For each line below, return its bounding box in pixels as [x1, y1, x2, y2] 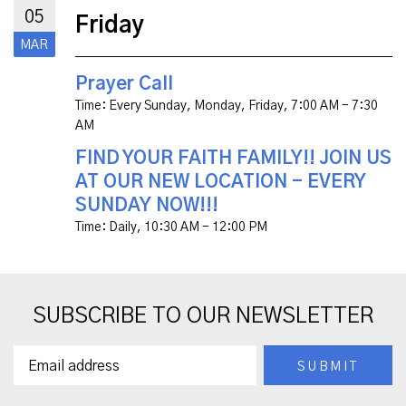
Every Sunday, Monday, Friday [109, 99, 284, 112]
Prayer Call [75, 74, 173, 93]
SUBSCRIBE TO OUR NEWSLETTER [33, 304, 373, 327]
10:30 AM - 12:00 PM [144, 220, 267, 234]
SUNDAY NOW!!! [75, 196, 218, 215]
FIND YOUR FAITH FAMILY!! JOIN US [75, 149, 391, 168]
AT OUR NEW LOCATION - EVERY [75, 172, 366, 191]
